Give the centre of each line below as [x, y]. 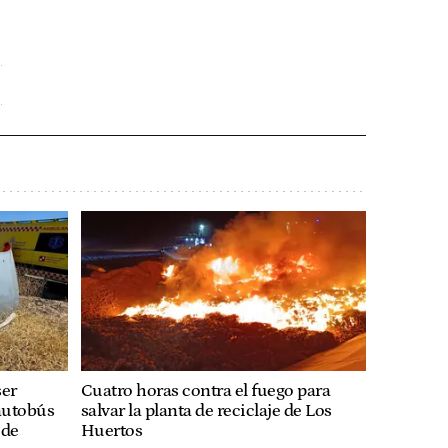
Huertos [111, 430]
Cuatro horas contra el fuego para [205, 390]
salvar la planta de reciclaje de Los [206, 410]
